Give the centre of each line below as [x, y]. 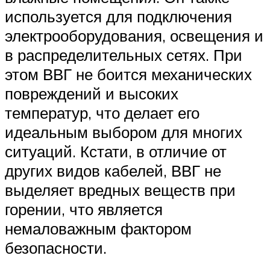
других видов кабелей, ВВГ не [113, 171]
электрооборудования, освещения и [134, 36]
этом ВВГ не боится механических [128, 74]
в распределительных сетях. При [124, 55]
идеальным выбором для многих [124, 132]
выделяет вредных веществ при [120, 190]
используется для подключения [118, 17]
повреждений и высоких [92, 94]
